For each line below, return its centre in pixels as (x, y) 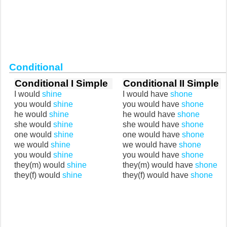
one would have (152, 135)
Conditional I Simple (61, 83)
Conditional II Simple (171, 83)
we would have (151, 145)
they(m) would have (159, 165)
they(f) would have (157, 175)
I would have (146, 94)
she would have (152, 124)
